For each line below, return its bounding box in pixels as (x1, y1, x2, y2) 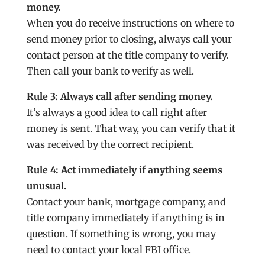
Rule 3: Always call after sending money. (26, 90, 212, 102)
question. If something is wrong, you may (26, 227, 216, 240)
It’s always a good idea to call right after (26, 106, 207, 118)
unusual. (26, 179, 66, 192)
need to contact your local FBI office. (26, 243, 191, 256)
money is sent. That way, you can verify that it (26, 122, 235, 134)
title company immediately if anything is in (26, 211, 225, 224)
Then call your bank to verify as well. (26, 64, 194, 77)
